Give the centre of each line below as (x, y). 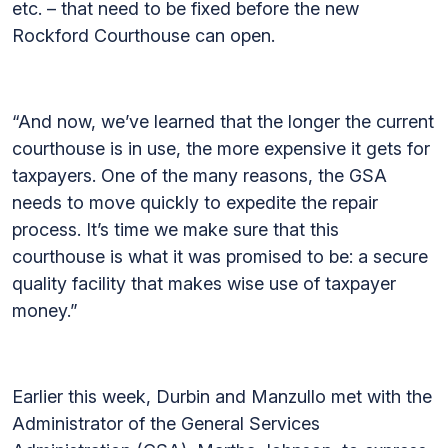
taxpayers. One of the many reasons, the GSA (199, 175)
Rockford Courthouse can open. (143, 35)
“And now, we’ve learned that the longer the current (223, 121)
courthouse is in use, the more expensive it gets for (221, 148)
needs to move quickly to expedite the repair (195, 202)
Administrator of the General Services (166, 423)
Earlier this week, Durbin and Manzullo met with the (222, 396)
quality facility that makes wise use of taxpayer (204, 283)
